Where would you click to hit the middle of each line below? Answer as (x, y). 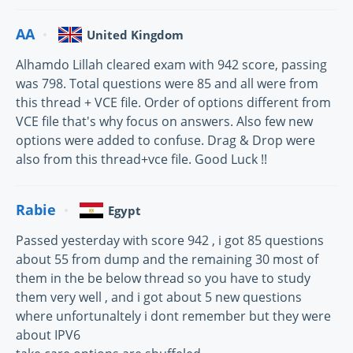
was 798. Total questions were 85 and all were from (167, 83)
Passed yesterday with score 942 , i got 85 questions (170, 240)
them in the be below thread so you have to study (163, 278)
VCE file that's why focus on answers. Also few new (164, 121)
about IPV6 (48, 334)
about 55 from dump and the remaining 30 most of (167, 259)
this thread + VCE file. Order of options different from (173, 102)
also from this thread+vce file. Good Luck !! (141, 159)
